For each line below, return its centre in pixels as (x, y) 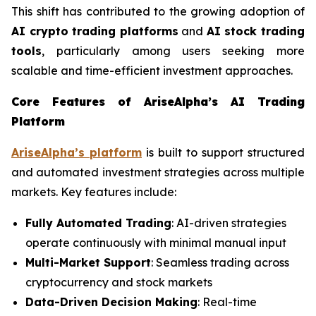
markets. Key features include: (94, 192)
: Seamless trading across (220, 263)
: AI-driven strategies (229, 223)
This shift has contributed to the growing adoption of (158, 12)
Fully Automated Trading (98, 223)
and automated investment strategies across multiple (158, 172)
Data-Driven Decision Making (111, 302)
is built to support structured (223, 153)
